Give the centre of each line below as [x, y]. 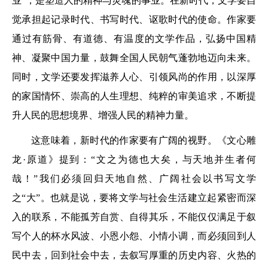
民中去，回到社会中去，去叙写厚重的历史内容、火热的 [134, 255]
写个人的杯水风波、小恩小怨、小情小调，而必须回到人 [134, 236]
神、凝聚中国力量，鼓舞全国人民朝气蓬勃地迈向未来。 [134, 58]
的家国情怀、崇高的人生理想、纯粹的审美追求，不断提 [134, 96]
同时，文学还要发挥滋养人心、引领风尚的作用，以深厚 [134, 77]
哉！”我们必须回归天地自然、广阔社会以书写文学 [134, 179]
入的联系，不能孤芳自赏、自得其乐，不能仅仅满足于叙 [134, 217]
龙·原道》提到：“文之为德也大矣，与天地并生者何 [134, 160]
